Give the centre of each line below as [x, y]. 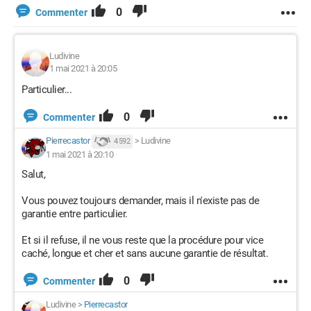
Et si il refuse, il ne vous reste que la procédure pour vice [142, 240]
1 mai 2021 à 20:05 [83, 68]
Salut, [33, 174]
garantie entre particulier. [75, 214]
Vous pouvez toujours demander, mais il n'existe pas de [140, 201]
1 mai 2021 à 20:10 [79, 154]
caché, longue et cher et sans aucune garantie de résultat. [145, 253]
